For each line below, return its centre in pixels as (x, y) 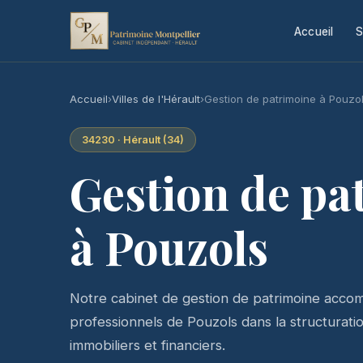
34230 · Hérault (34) (133, 139)
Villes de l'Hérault (156, 99)
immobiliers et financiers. (147, 345)
